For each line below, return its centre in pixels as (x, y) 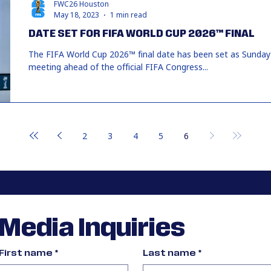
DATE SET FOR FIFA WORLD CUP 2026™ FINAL (142, 34)
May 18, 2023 (77, 15)
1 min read (129, 15)
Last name (169, 253)
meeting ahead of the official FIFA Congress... (118, 67)
